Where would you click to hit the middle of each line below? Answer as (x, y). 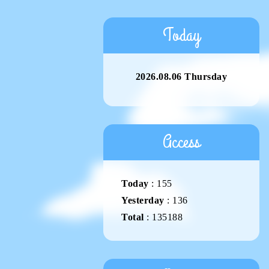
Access (181, 142)
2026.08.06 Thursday (181, 77)
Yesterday (143, 200)
